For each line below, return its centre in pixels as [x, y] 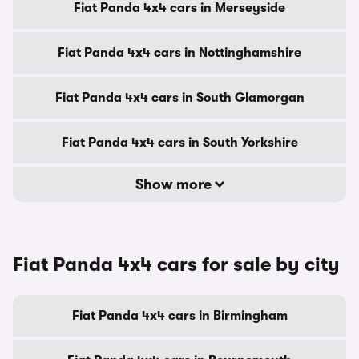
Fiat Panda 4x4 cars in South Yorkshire [179, 143]
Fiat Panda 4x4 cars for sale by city [176, 264]
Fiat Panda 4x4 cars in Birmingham [179, 316]
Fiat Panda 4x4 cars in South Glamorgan [179, 98]
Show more [175, 184]
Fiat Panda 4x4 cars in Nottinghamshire [179, 53]
